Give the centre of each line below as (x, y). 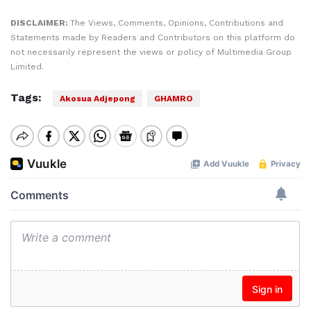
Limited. (27, 67)
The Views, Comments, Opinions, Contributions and (177, 23)
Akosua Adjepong (98, 99)
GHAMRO (174, 99)
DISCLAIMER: (40, 23)
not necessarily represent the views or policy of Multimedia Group (151, 52)
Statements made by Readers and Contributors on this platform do (153, 37)
